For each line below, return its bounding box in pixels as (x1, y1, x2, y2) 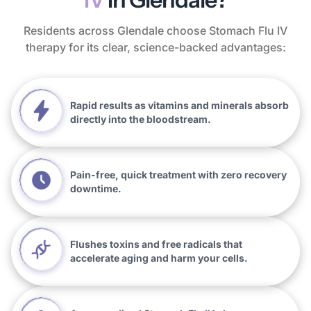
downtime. (70, 182, 121, 194)
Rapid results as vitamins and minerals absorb (70, 99, 289, 111)
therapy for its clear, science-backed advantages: (25, 40, 286, 54)
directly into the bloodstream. (70, 112, 211, 125)
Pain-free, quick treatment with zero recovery (70, 168, 287, 180)
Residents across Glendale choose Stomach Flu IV (24, 23, 287, 37)
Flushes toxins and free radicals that (70, 237, 242, 250)
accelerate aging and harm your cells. (70, 251, 248, 264)
